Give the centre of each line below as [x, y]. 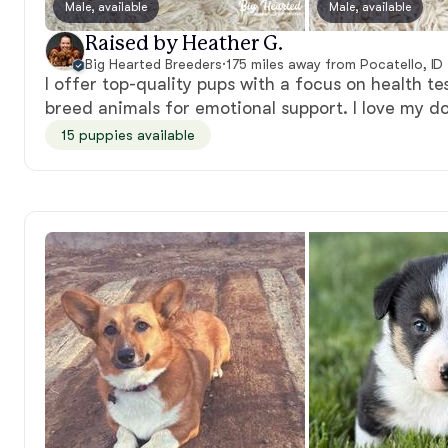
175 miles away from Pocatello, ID [334, 63]
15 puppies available [128, 134]
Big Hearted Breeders [153, 63]
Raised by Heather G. [184, 43]
